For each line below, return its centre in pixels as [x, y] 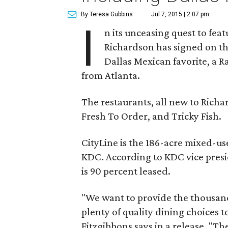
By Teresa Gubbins [107, 14]
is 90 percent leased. [126, 171]
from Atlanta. [111, 75]
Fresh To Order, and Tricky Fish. [151, 116]
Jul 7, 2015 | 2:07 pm [180, 14]
